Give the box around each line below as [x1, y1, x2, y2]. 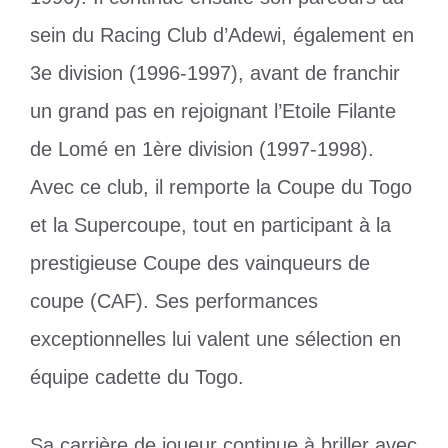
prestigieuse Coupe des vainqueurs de [30, 252, 370, 275]
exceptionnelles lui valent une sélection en [30, 328, 401, 351]
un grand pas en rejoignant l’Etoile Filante [30, 100, 396, 123]
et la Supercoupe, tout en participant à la [30, 214, 391, 237]
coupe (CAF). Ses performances [30, 290, 318, 313]
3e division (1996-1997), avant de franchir [30, 62, 400, 85]
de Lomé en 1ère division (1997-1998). [30, 138, 374, 161]
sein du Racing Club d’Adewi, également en [30, 24, 414, 47]
